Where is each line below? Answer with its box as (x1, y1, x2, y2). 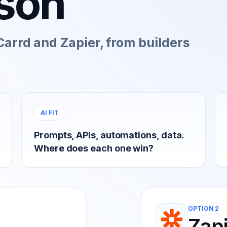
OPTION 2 (188, 205, 219, 212)
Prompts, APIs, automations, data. (34, 130, 184, 140)
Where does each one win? (34, 143, 154, 154)
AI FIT (41, 108, 59, 117)
